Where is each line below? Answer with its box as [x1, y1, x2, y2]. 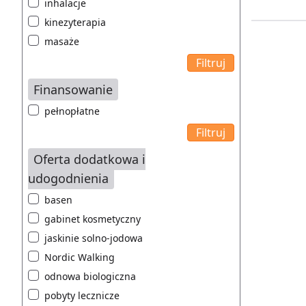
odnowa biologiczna [44, 270, 136, 283]
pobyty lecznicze [44, 289, 120, 303]
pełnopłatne [44, 105, 100, 118]
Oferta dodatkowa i [33, 151, 145, 168]
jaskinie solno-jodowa [44, 232, 143, 245]
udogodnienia [28, 170, 109, 187]
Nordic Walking [44, 251, 115, 264]
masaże [44, 35, 79, 48]
